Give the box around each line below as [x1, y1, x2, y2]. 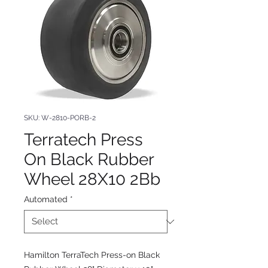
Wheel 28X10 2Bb [24, 169, 160, 189]
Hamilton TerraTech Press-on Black [24, 250, 160, 260]
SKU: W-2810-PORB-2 [24, 114, 96, 122]
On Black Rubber [24, 150, 154, 169]
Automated [24, 194, 68, 204]
